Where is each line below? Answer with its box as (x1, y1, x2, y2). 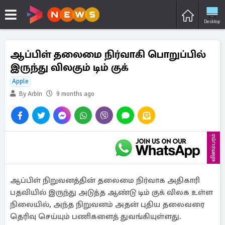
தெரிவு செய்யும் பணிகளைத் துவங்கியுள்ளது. (10, 211, 181, 221)
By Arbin (18, 90, 42, 98)
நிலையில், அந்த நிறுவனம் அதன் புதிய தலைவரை (10, 199, 204, 209)
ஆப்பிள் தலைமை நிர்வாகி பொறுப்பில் (10, 48, 206, 61)
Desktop (204, 18, 220, 25)
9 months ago (56, 90, 94, 98)
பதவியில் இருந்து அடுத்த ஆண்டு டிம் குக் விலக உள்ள (10, 187, 213, 197)
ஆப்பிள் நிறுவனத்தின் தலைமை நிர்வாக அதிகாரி (10, 175, 200, 185)
